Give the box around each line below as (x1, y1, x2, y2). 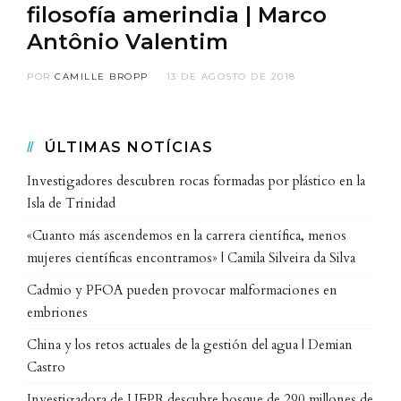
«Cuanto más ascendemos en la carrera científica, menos (27, 226, 346, 244)
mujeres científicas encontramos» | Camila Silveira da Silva (27, 248, 355, 267)
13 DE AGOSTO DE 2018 (166, 70, 296, 82)
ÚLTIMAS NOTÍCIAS (45, 138, 213, 156)
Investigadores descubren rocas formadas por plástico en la (27, 171, 365, 190)
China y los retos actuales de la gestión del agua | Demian (27, 335, 353, 354)
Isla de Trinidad (27, 193, 115, 212)
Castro (27, 357, 65, 376)
